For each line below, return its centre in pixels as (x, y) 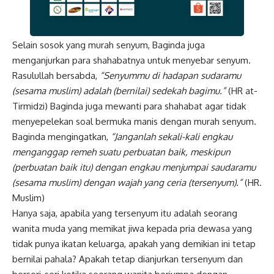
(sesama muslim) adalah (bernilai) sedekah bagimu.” (119, 91)
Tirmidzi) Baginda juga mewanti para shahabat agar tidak (129, 106)
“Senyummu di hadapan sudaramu (170, 76)
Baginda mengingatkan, (61, 137)
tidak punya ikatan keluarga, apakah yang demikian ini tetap (134, 244)
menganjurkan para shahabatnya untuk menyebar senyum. (131, 61)
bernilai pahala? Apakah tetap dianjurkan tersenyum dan (128, 259)
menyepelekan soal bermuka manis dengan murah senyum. (134, 122)
